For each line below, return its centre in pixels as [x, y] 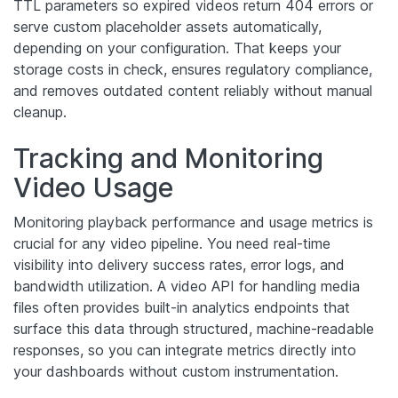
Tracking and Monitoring [168, 158]
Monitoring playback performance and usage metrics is [193, 222]
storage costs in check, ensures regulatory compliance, [193, 69]
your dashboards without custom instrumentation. [176, 371]
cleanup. [40, 111]
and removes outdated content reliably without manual [193, 90]
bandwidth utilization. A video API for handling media [187, 286]
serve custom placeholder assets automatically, [167, 26]
